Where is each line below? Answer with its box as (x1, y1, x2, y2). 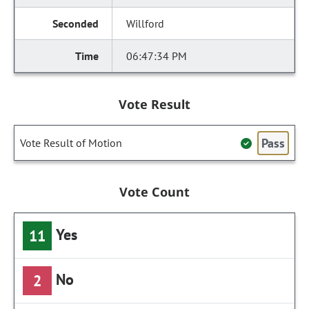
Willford (126, 17, 165, 30)
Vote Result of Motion (20, 136, 122, 150)
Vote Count (119, 183, 190, 200)
